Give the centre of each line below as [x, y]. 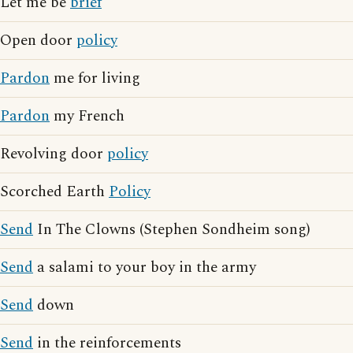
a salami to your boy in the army [145, 268]
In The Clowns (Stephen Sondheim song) [172, 230]
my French [87, 116]
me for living [95, 78]
